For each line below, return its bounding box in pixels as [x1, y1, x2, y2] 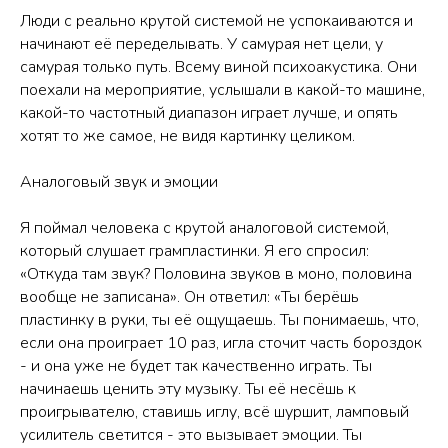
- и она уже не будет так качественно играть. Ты [20, 354, 372, 377]
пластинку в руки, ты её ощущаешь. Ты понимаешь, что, [20, 308, 419, 331]
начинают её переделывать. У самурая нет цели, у [20, 32, 383, 55]
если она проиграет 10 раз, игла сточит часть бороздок [20, 331, 422, 354]
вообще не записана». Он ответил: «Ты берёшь [20, 285, 359, 308]
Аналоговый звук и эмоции [20, 170, 218, 193]
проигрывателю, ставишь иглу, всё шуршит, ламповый [20, 400, 409, 423]
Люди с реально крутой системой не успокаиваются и [20, 9, 413, 32]
